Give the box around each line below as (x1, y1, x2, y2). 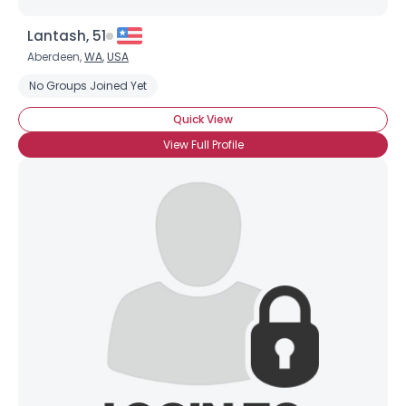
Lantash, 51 (27, 26, 106, 45)
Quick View (173, 111, 233, 127)
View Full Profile (162, 137, 244, 152)
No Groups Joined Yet (29, 78, 147, 93)
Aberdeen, (27, 49, 84, 64)
